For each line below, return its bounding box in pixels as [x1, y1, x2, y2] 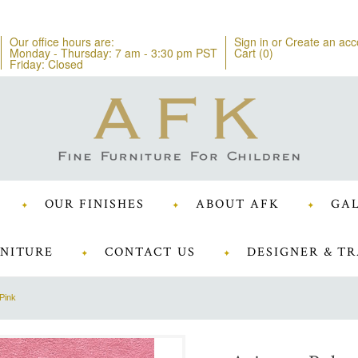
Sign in [234, 34, 268, 50]
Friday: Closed [10, 56, 83, 72]
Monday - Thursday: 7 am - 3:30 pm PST [10, 45, 217, 61]
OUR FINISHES [44, 196, 145, 213]
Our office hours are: [10, 34, 114, 50]
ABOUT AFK [196, 196, 280, 213]
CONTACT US [105, 244, 196, 261]
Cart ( [234, 45, 263, 61]
